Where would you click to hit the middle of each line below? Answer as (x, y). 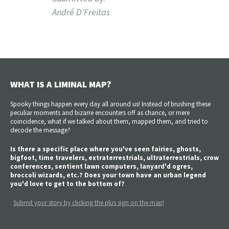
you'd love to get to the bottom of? (67, 184)
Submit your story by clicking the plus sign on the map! (89, 202)
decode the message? (40, 130)
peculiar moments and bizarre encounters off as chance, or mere (100, 112)
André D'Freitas (81, 12)
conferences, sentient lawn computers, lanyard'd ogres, (101, 166)
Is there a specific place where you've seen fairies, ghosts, (106, 149)
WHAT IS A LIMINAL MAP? (61, 84)
